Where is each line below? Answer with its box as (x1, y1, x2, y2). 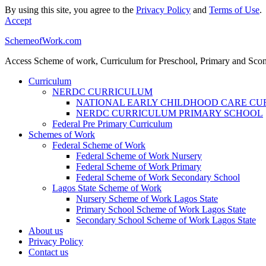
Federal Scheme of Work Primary (76, 161, 201, 172)
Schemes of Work (28, 129, 95, 140)
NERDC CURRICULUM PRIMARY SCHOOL (76, 108, 263, 118)
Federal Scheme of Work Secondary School (76, 172, 240, 182)
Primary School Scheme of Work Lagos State (76, 204, 246, 214)
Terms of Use (209, 5, 259, 15)
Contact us (28, 247, 68, 257)
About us (28, 226, 63, 236)
